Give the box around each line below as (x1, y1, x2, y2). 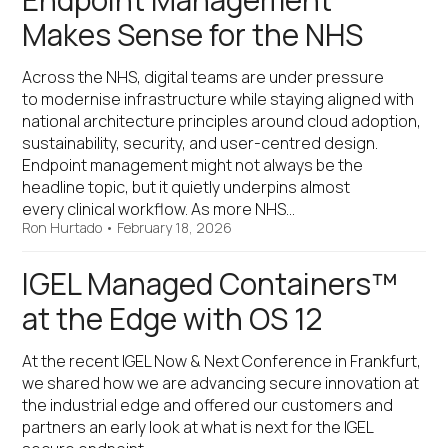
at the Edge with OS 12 (22, 299, 323, 339)
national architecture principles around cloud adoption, (22, 110, 422, 132)
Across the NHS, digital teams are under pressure (22, 66, 385, 88)
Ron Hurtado (22, 218, 103, 237)
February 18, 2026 (117, 218, 233, 237)
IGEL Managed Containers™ (22, 264, 398, 304)
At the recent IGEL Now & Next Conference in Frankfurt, (22, 350, 422, 372)
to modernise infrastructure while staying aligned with (22, 88, 415, 110)
